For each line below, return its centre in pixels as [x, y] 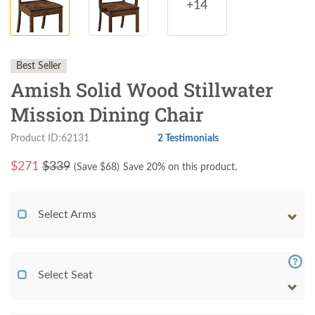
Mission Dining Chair [107, 115]
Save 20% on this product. [180, 168]
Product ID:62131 [50, 139]
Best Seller [39, 66]
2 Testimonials [188, 139]
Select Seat [65, 275]
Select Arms [67, 215]
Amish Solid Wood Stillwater [142, 90]
